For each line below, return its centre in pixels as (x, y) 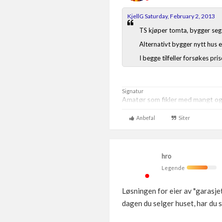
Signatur (133, 91)
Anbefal (145, 118)
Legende (174, 168)
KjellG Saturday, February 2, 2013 (171, 16)
